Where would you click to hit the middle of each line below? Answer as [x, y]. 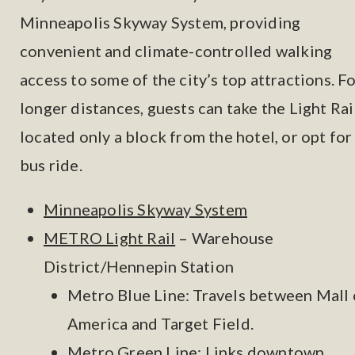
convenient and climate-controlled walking [176, 51]
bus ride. [51, 165]
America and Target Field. [160, 323]
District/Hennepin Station [139, 266]
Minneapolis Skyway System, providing [160, 22]
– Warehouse [225, 238]
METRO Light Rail [110, 238]
